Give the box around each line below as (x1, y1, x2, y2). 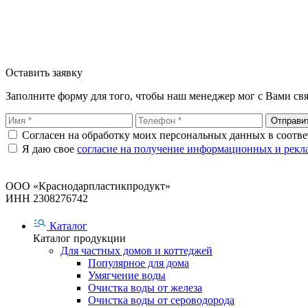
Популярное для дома (88, 256, 189, 269)
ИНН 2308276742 (5, 192, 88, 204)
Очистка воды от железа (88, 281, 202, 294)
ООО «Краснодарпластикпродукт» (5, 179, 170, 192)
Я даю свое (22, 142, 77, 155)
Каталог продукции (33, 232, 126, 244)
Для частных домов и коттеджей (60, 244, 212, 256)
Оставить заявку (5, 66, 82, 78)
